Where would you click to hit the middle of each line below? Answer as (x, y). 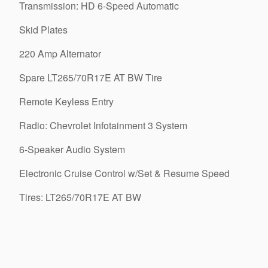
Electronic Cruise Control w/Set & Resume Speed (124, 173)
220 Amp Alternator (60, 54)
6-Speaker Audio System (72, 149)
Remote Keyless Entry (66, 101)
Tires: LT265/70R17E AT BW (80, 197)
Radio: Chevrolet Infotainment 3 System (103, 125)
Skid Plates (43, 30)
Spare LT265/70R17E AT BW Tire (91, 77)
